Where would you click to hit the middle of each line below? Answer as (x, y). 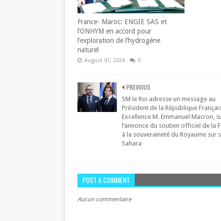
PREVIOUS (138, 87)
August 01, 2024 (105, 60)
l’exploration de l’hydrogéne (119, 40)
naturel (88, 50)
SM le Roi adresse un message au (169, 99)
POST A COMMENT (106, 180)
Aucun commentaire (104, 199)
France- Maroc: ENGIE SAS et (122, 22)
